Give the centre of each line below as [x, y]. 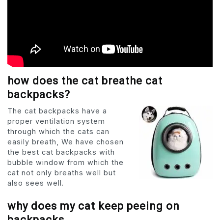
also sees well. [36, 183]
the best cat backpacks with [61, 152]
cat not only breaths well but [62, 172]
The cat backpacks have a [57, 110]
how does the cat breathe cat [85, 81]
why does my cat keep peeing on [94, 206]
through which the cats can [58, 131]
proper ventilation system [56, 121]
